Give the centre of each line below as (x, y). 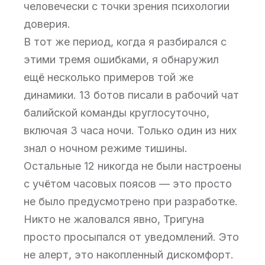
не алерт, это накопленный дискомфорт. (129, 255)
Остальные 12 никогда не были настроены (132, 166)
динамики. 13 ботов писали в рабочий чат (131, 95)
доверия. (47, 24)
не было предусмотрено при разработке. (131, 201)
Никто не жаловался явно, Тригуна (114, 219)
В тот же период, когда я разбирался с (125, 42)
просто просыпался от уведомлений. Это (131, 237)
